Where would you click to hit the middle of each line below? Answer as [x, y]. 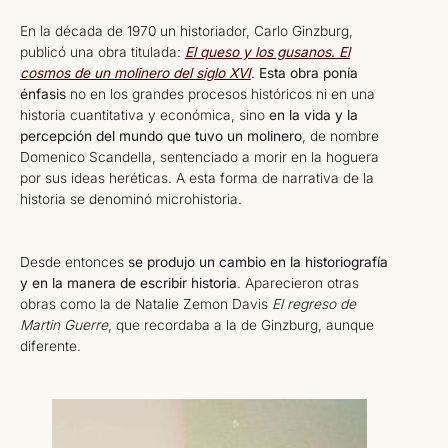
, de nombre [340, 135]
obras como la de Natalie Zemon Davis [146, 303]
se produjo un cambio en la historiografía [258, 261]
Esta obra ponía [308, 72]
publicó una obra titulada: [102, 51]
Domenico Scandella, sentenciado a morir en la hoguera [199, 156]
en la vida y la [311, 114]
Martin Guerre [64, 324]
